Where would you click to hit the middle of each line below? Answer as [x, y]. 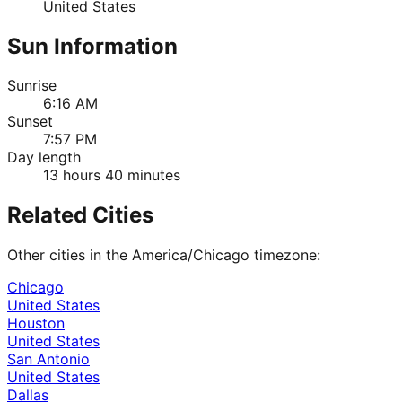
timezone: [285, 255]
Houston [36, 323]
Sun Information [92, 46]
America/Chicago [191, 255]
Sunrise [32, 86]
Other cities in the [70, 255]
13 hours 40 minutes [112, 175]
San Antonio [48, 359]
